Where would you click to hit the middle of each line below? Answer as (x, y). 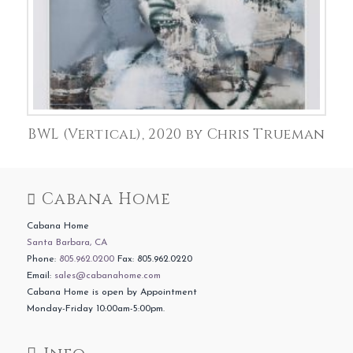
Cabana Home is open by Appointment (111, 292)
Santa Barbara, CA (67, 242)
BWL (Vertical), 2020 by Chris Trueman (176, 134)
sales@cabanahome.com (107, 275)
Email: (40, 275)
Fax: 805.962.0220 (153, 259)
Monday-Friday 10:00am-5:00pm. (95, 308)
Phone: (43, 259)
